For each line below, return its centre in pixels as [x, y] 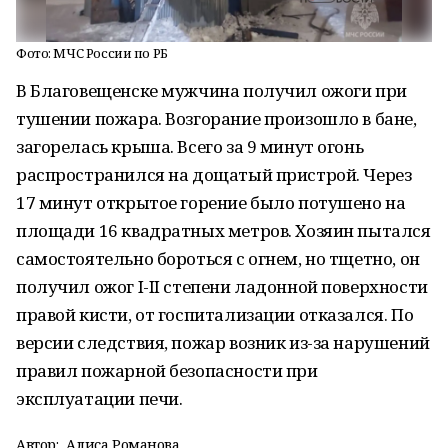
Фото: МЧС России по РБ [92, 53]
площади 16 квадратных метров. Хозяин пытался [223, 230]
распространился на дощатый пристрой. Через [214, 174]
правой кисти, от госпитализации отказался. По [215, 314]
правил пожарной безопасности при [167, 370]
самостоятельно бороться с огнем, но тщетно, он [218, 258]
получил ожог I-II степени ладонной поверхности [222, 286]
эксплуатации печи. [101, 398]
